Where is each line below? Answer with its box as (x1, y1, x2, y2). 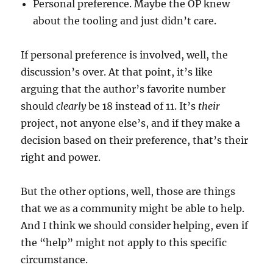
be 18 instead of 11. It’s (86, 100, 199, 112)
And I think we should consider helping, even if (21, 219, 249, 232)
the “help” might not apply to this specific (21, 236, 227, 249)
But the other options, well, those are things (21, 185, 236, 197)
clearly (56, 100, 87, 112)
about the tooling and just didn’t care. (33, 15, 217, 27)
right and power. (21, 151, 101, 163)
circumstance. (21, 253, 88, 266)
